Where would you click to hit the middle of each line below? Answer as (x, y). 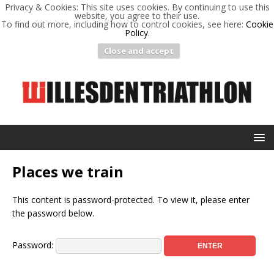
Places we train (68, 171)
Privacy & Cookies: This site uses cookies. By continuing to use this (137, 7)
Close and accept (139, 51)
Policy (136, 33)
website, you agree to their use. (137, 16)
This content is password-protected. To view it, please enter (131, 199)
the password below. (53, 213)
